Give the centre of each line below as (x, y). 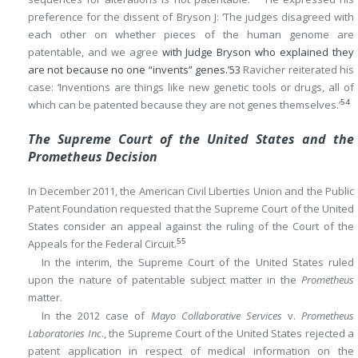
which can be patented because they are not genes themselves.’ (184, 105)
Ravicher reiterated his (297, 70)
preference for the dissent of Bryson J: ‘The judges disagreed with (191, 17)
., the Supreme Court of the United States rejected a (227, 334)
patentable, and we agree (95, 52)
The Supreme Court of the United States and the (191, 139)
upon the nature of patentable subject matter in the (165, 279)
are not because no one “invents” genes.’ (129, 70)
